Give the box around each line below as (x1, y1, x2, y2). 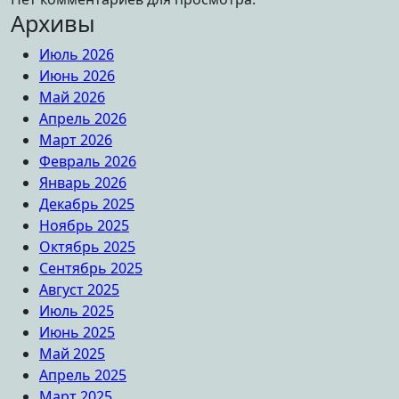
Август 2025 (39, 279, 119, 299)
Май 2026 (39, 86, 105, 107)
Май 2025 (39, 343, 105, 363)
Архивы (11, 7, 95, 38)
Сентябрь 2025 (39, 257, 142, 278)
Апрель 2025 (39, 364, 126, 385)
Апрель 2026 (39, 108, 126, 128)
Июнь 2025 (39, 322, 115, 342)
